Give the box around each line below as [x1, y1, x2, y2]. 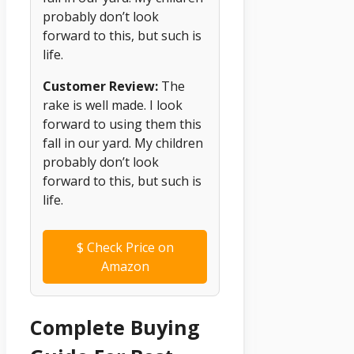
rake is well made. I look [43, 96, 183, 114]
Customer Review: [43, 77, 158, 95]
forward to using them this [43, 115, 201, 133]
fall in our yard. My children [43, 134, 203, 152]
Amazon [100, 257, 149, 275]
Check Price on [83, 238, 174, 256]
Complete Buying [30, 313, 200, 341]
